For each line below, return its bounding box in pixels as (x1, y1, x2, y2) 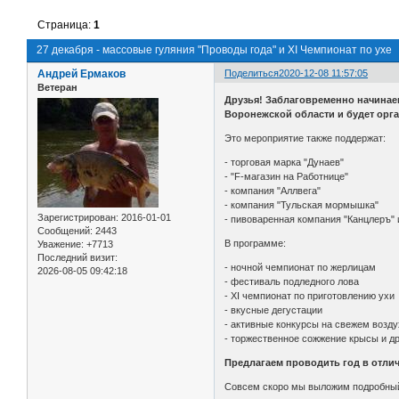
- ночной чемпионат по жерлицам (224, 261, 377, 273)
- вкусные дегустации (224, 304, 323, 315)
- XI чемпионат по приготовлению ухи (224, 289, 395, 301)
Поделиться (224, 68, 280, 79)
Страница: (37, 19, 94, 32)
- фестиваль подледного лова (224, 275, 360, 287)
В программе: (224, 237, 287, 248)
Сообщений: (37, 225, 93, 237)
